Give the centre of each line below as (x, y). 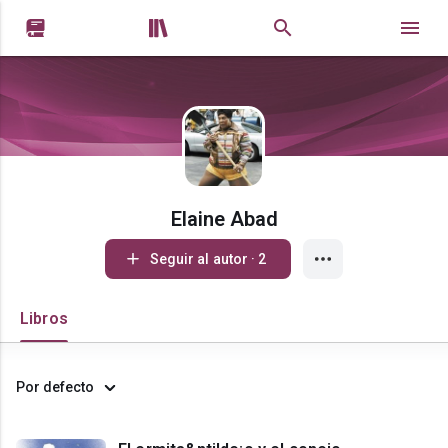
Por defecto (55, 387)
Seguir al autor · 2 (259, 259)
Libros (44, 318)
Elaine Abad (224, 219)
